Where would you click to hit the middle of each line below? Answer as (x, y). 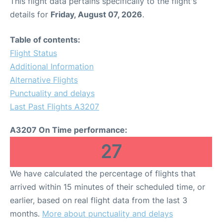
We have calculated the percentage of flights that (103, 173)
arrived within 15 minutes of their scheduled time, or (108, 187)
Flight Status (33, 53)
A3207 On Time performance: (69, 130)
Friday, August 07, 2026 (96, 14)
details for (30, 14)
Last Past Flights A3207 (55, 106)
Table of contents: (45, 39)
